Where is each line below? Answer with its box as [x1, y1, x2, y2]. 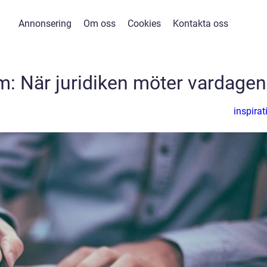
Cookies [128, 18, 161, 29]
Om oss [83, 18, 116, 29]
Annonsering [18, 18, 72, 29]
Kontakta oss [173, 18, 228, 29]
